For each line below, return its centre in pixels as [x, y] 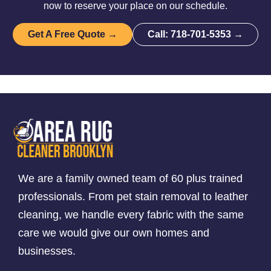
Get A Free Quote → [73, 34]
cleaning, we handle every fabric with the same [131, 215]
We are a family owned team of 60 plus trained [130, 178]
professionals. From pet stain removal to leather [133, 197]
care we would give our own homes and [114, 233]
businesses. [47, 251]
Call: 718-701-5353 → [195, 34]
